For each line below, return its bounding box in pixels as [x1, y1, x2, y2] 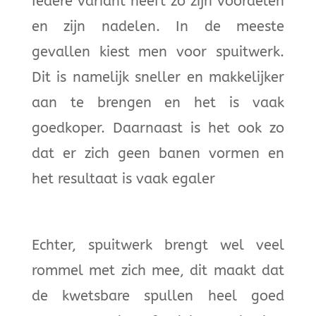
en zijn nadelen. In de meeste [31, 18, 285, 35]
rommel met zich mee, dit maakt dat [31, 262, 285, 279]
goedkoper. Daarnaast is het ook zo [31, 119, 285, 136]
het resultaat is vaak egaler [31, 170, 215, 187]
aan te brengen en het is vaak [31, 94, 285, 111]
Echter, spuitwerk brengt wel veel [31, 236, 285, 253]
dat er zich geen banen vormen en [31, 145, 285, 162]
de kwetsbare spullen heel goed [31, 287, 285, 304]
